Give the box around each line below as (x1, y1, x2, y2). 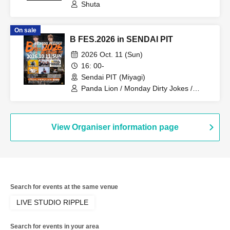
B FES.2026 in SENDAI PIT (70, 35, 173, 44)
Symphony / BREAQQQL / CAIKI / (81, 93, 190, 102)
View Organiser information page (51, 123, 179, 131)
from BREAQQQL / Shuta (81, 112, 163, 120)
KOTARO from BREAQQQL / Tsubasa (81, 103, 203, 111)
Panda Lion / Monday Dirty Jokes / (81, 84, 193, 92)
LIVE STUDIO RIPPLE (16, 198, 88, 206)
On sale (14, 27, 36, 34)
